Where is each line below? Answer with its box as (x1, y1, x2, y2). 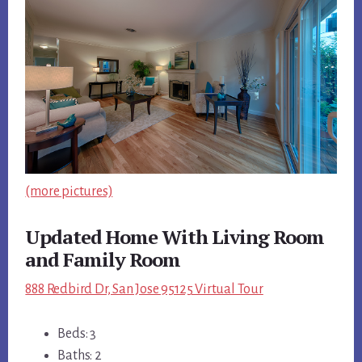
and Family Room (25, 246, 181, 273)
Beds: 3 (57, 326, 96, 342)
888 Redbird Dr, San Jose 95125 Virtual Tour (25, 282, 263, 297)
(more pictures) (25, 184, 113, 200)
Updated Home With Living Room (25, 224, 325, 250)
